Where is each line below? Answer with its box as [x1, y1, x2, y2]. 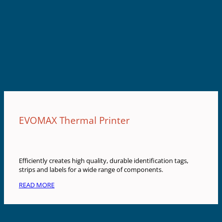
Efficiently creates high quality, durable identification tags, [19, 156, 188, 166]
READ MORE [19, 180, 55, 189]
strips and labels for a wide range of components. [19, 165, 163, 174]
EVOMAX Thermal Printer [19, 113, 130, 127]
